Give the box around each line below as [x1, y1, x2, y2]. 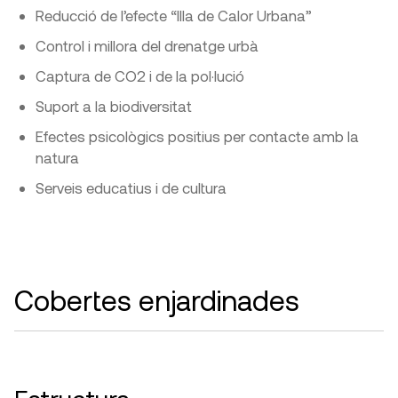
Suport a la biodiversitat [36, 97, 192, 115]
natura [36, 148, 79, 167]
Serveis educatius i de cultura [36, 179, 227, 197]
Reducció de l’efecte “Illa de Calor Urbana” [36, 6, 312, 25]
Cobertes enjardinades [14, 283, 299, 317]
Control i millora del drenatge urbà [36, 36, 259, 55]
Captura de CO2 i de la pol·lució [36, 67, 244, 85]
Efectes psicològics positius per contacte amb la [36, 127, 359, 146]
